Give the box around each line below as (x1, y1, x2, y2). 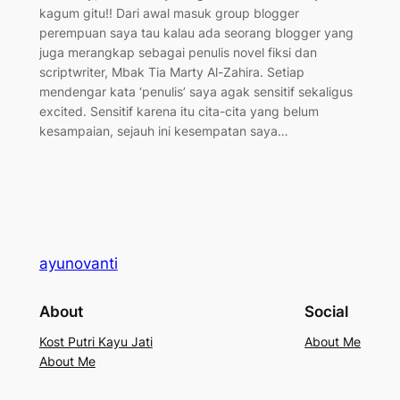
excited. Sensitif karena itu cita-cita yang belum (38, 103, 319, 119)
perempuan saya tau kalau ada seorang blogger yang (38, 24, 354, 40)
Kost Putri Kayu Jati (38, 334, 153, 350)
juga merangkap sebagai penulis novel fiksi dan (38, 44, 317, 60)
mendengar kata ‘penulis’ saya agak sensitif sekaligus (38, 83, 353, 99)
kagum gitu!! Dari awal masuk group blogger (38, 4, 299, 21)
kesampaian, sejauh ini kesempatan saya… (38, 122, 288, 138)
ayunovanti (38, 254, 118, 272)
